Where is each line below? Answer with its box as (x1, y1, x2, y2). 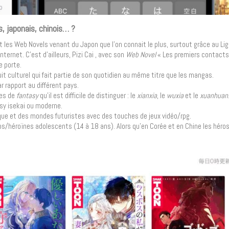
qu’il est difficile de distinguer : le (38, 90, 137, 101)
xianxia (137, 90, 157, 101)
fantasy (16, 90, 38, 101)
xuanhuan (200, 90, 228, 101)
